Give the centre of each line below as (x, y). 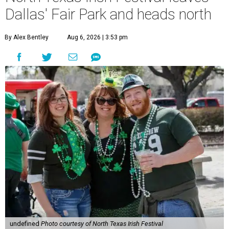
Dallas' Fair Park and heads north (108, 15)
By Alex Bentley (27, 38)
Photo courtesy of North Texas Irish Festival (102, 224)
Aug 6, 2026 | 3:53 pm (97, 38)
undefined (25, 224)
